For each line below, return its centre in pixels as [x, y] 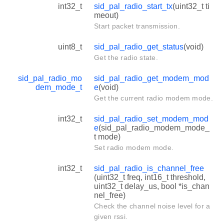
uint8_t [70, 46]
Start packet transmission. [137, 26]
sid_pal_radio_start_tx [133, 6]
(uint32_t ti [191, 6]
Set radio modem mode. [134, 147]
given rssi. [111, 216]
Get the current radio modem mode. [153, 98]
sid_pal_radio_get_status [139, 46]
